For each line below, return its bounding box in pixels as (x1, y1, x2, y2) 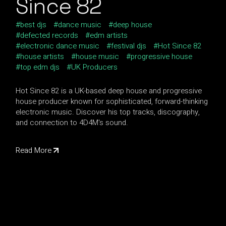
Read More (16, 145, 52, 156)
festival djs (111, 40, 147, 52)
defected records (20, 30, 79, 41)
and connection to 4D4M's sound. (16, 117, 129, 129)
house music (76, 51, 120, 63)
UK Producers (71, 62, 118, 73)
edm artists (90, 30, 128, 41)
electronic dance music (20, 40, 100, 52)
